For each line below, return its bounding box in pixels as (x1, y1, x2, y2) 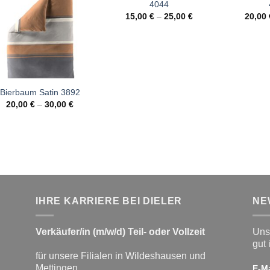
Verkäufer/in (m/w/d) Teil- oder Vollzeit (36, 227, 205, 237)
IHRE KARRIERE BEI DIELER (36, 195, 183, 206)
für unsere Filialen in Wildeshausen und (36, 251, 206, 262)
